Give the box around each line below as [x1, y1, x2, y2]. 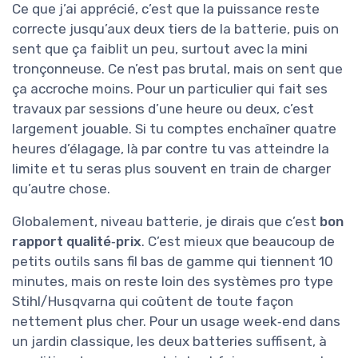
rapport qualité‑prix [12, 233, 141, 250]
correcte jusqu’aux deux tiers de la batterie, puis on [12, 21, 339, 38]
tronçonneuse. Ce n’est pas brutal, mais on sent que [12, 61, 343, 78]
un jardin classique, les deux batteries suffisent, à [12, 333, 327, 350]
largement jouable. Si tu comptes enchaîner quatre [12, 121, 336, 137]
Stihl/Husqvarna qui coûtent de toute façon [12, 293, 293, 310]
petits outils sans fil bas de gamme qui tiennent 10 [12, 253, 333, 270]
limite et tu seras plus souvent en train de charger [12, 161, 331, 177]
